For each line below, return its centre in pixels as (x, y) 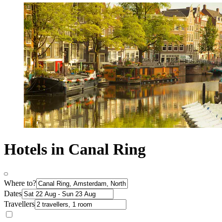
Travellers (19, 204)
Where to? (20, 183)
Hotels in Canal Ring (75, 149)
